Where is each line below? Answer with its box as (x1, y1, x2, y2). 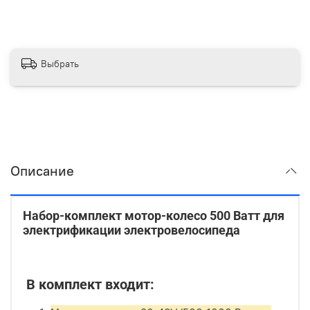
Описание (10, 162, 74, 180)
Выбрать (41, 57, 79, 70)
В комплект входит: (23, 276, 154, 293)
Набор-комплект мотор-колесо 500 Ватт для (23, 208, 284, 224)
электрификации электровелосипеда (23, 223, 240, 238)
